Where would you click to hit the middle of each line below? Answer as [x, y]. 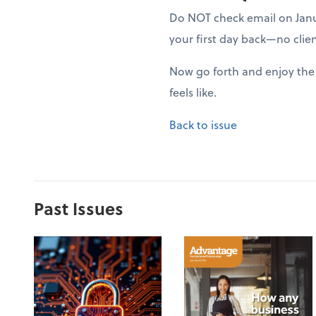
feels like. [193, 92]
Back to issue [203, 124]
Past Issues [79, 208]
